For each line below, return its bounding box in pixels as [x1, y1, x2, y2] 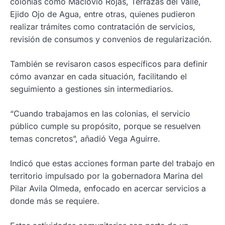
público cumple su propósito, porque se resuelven [10, 121, 200, 132]
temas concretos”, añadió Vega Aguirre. [10, 134, 160, 144]
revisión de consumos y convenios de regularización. [10, 34, 212, 45]
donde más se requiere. [10, 196, 99, 206]
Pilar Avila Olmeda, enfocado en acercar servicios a [10, 183, 206, 194]
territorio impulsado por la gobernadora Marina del [10, 171, 203, 181]
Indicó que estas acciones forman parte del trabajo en [10, 158, 214, 169]
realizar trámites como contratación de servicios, [10, 22, 195, 32]
